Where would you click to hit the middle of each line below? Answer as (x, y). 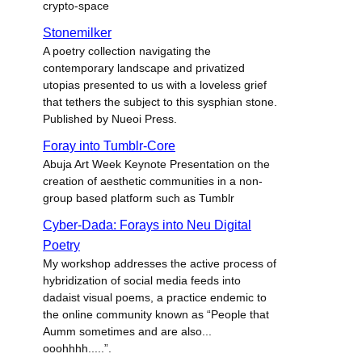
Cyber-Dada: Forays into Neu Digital (147, 225)
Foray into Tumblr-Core (109, 146)
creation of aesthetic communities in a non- (153, 181)
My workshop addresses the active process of (160, 263)
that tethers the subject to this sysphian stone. (160, 102)
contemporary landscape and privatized (144, 68)
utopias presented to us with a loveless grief (155, 85)
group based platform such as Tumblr (139, 198)
